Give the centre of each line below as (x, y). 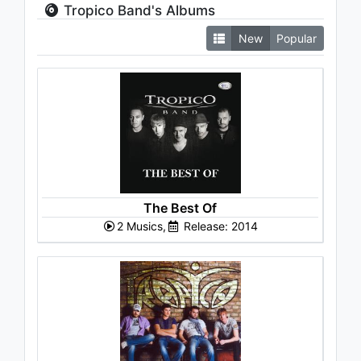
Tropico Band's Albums (138, 10)
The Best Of (180, 207)
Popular (297, 38)
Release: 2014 (219, 226)
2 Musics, (141, 226)
